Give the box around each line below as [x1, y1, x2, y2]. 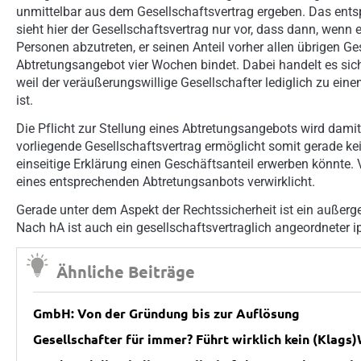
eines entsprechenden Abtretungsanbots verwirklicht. [16, 173, 315, 189]
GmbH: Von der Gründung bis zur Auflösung [33, 304, 300, 322]
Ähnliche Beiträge [56, 260, 196, 282]
